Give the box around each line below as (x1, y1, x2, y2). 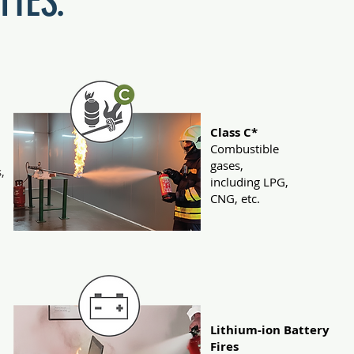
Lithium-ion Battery (210, 322, 330, 338)
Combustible (210, 141, 279, 156)
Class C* (210, 124, 258, 141)
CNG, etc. (210, 190, 260, 206)
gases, (210, 157, 243, 173)
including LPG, (210, 174, 288, 190)
